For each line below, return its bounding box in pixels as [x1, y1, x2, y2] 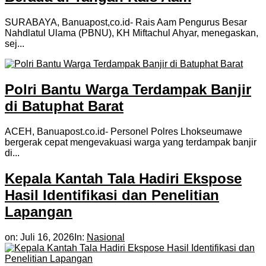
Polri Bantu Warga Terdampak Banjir [5, 81, 251, 97]
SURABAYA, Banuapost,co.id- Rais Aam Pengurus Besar [5, 17, 247, 27]
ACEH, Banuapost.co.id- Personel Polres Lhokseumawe [5, 126, 242, 137]
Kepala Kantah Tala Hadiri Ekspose [5, 170, 242, 186]
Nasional [87, 232, 125, 242]
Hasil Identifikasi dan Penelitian [5, 186, 219, 203]
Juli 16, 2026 [20, 232, 74, 242]
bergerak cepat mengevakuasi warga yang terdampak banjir [5, 137, 256, 147]
